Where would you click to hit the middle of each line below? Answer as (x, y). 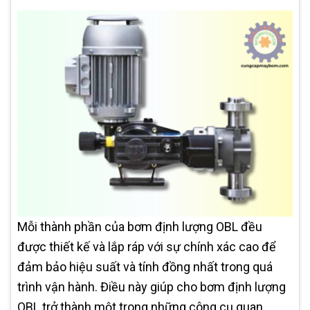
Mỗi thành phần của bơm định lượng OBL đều (140, 227)
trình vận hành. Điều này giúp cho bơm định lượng (152, 287)
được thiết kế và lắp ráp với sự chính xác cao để (147, 247)
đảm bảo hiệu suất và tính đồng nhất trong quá (145, 267)
